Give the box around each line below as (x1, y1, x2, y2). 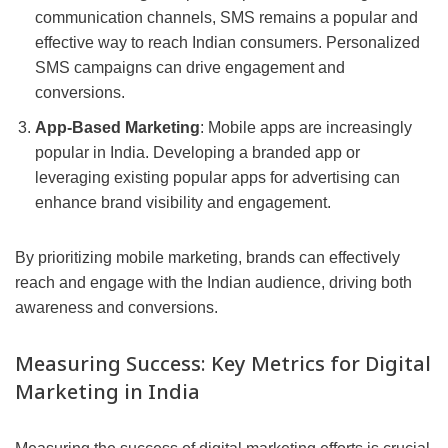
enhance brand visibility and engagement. (35, 194, 331, 212)
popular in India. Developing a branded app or (35, 144, 360, 162)
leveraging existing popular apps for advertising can (35, 169, 400, 187)
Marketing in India (15, 378, 200, 406)
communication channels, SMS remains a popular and (35, 9, 418, 27)
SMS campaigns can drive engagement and (35, 59, 345, 77)
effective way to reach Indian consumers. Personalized (35, 34, 420, 52)
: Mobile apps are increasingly (200, 119, 412, 137)
